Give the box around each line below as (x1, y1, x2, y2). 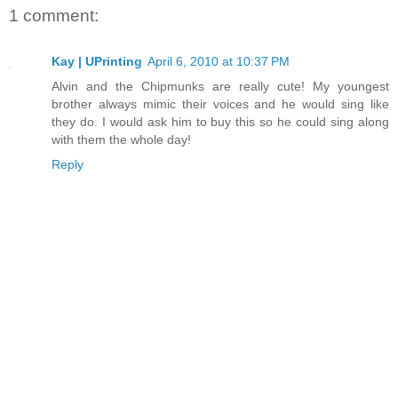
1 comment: (9, 5, 99, 25)
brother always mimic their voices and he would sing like (52, 97, 389, 112)
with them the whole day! (52, 132, 191, 147)
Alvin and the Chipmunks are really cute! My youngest (52, 79, 389, 94)
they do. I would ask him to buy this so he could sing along (52, 115, 389, 130)
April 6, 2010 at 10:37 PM (147, 54, 290, 69)
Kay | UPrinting (52, 54, 142, 69)
